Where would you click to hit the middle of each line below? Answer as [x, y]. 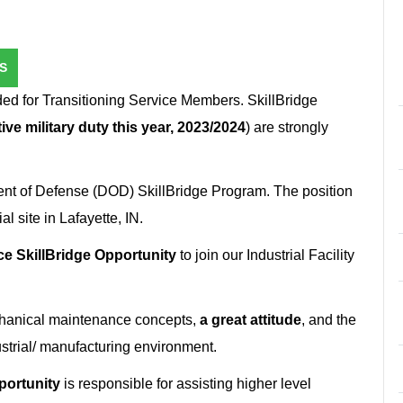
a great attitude [251, 319]
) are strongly [287, 128]
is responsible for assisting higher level [188, 383]
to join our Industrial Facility [265, 255]
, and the [329, 319]
